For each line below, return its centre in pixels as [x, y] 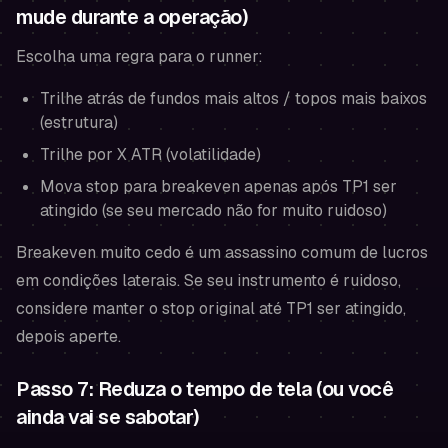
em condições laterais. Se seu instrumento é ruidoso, [208, 280]
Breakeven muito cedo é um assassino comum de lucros [222, 252]
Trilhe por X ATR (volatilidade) [150, 154]
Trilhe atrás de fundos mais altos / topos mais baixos [233, 98]
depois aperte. [68, 336]
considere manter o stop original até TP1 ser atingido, [211, 308]
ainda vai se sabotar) [108, 417]
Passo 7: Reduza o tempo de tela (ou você [204, 389]
